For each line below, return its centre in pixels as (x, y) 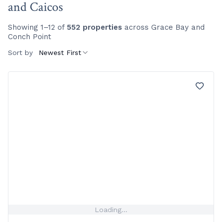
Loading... (111, 209)
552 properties (94, 27)
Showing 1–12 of (37, 27)
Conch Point (29, 37)
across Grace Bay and (163, 27)
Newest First (60, 53)
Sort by (20, 53)
